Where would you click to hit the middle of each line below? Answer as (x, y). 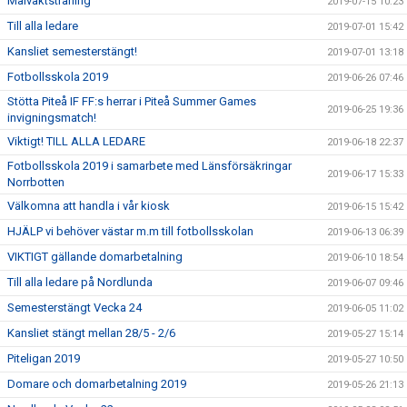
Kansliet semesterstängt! (72, 51)
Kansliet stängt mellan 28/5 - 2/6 (91, 333)
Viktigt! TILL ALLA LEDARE (76, 141)
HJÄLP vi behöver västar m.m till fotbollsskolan (130, 231)
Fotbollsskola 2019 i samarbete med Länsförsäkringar (149, 166)
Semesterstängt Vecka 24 (74, 308)
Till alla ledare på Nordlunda (80, 282)
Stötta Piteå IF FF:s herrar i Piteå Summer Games (132, 101)
